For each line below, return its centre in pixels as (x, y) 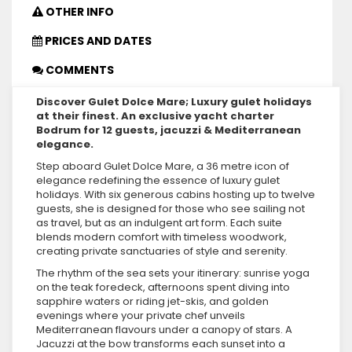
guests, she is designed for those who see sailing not (170, 209)
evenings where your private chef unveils (141, 315)
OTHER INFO (79, 12)
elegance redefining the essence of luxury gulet (158, 180)
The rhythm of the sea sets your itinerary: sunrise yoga (173, 273)
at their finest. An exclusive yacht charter (155, 116)
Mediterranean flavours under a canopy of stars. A (164, 330)
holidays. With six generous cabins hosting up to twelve (176, 194)
